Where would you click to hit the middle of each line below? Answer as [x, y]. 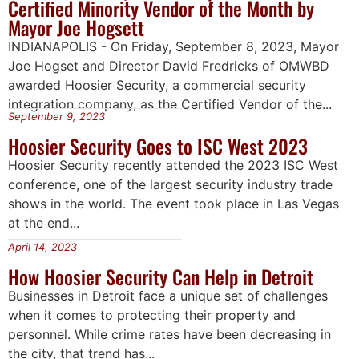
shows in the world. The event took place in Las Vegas [173, 204]
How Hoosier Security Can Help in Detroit [161, 276]
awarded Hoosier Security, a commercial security [157, 85]
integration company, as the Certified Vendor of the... [170, 105]
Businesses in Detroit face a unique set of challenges [168, 295]
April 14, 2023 [42, 246]
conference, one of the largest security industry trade [170, 185]
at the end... [44, 223]
